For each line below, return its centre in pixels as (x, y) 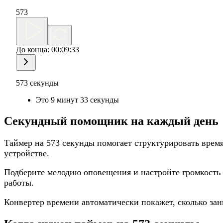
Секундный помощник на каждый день (111, 121)
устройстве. (27, 153)
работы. (19, 183)
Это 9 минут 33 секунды (77, 100)
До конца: (34, 49)
